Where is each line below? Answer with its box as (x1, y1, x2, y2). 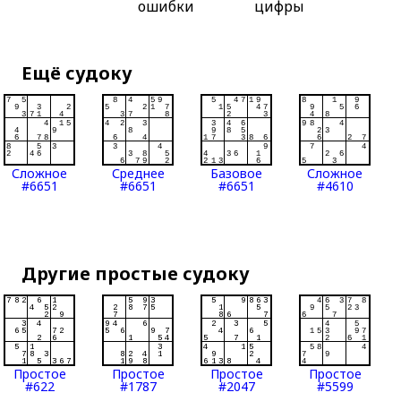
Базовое (210, 165, 263, 183)
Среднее (111, 165, 165, 183)
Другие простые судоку (21, 261, 251, 286)
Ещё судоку (21, 61, 133, 86)
